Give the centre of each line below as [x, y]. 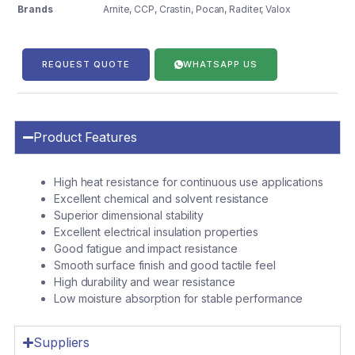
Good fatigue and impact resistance [146, 249]
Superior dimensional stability [129, 216]
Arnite [116, 10]
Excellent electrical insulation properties [156, 232]
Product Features [85, 137]
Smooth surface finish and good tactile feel [165, 265]
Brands [35, 10]
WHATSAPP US [220, 65]
